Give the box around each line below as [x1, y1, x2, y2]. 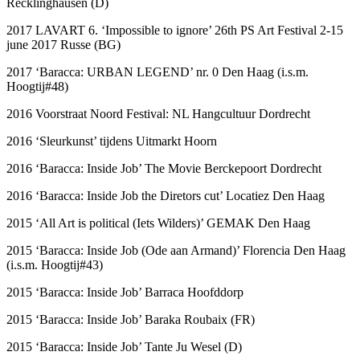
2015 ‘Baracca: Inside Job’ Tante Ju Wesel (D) [6, 339, 242, 354]
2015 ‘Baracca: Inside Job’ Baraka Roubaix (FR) [6, 312, 255, 326]
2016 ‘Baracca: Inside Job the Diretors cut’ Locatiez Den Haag [6, 188, 325, 202]
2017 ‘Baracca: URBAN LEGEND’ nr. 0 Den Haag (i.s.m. [6, 64, 309, 79]
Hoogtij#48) [6, 79, 68, 93]
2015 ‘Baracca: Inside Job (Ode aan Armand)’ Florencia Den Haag [6, 243, 346, 257]
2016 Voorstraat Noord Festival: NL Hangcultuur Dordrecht [6, 106, 310, 121]
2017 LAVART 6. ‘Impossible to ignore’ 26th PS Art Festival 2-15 [6, 22, 343, 37]
